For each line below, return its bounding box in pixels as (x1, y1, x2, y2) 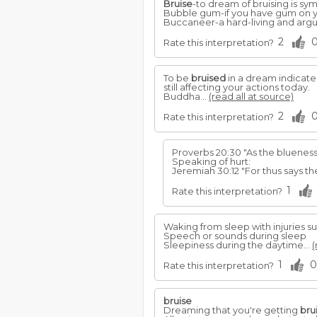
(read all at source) (209, 91, 294, 102)
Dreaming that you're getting (163, 304, 300, 316)
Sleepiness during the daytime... (163, 239, 312, 250)
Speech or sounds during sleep (163, 230, 306, 241)
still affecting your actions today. (163, 81, 310, 93)
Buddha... (163, 91, 209, 102)
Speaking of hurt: (172, 156, 250, 167)
